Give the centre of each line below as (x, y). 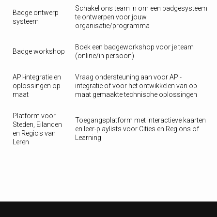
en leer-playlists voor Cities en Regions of (137, 129)
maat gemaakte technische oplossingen (136, 94)
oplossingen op (37, 86)
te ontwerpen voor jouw (111, 17)
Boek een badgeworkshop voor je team (134, 47)
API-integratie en (37, 77)
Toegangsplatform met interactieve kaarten (140, 120)
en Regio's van (34, 133)
